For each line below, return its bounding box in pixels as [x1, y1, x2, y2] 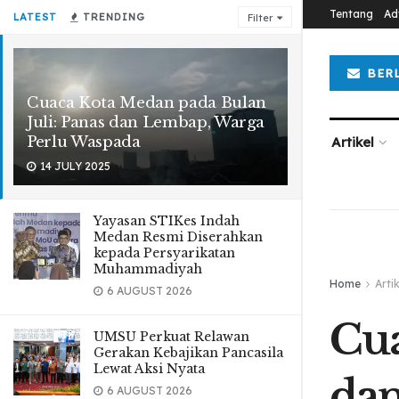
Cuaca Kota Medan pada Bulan [27, 94, 266, 112]
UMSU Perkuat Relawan [94, 329, 249, 345]
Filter [248, 12, 273, 24]
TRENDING [79, 11, 145, 23]
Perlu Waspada [27, 133, 141, 151]
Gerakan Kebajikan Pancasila [94, 345, 283, 361]
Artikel [330, 134, 374, 151]
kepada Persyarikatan [94, 245, 235, 261]
